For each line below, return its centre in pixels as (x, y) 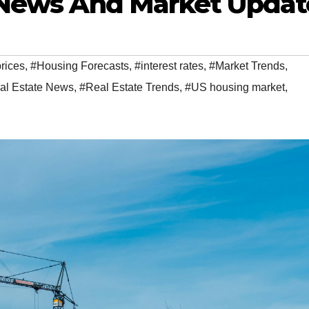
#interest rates (169, 66)
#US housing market (235, 88)
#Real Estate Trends (129, 88)
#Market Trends (247, 66)
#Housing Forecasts (80, 66)
